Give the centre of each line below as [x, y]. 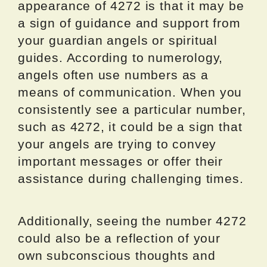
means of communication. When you [130, 92]
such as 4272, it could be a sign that [130, 127]
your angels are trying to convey [117, 144]
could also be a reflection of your [119, 238]
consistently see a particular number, [132, 110]
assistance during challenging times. [131, 179]
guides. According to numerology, [121, 58]
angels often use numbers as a [113, 75]
